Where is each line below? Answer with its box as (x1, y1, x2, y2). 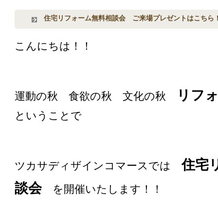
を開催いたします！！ (42, 182, 163, 195)
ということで (15, 109, 82, 122)
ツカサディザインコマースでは (15, 159, 182, 172)
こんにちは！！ (15, 39, 92, 52)
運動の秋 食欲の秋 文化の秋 (15, 90, 177, 102)
